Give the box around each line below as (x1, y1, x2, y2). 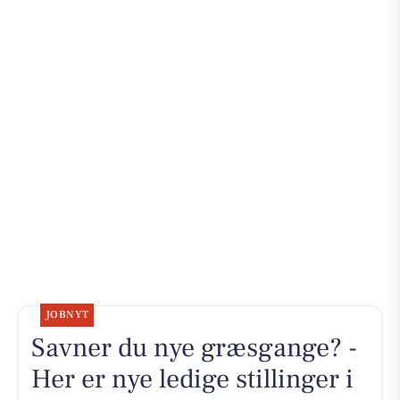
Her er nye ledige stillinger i (30, 362, 354, 397)
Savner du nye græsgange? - (30, 330, 357, 366)
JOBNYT (45, 308, 89, 322)
